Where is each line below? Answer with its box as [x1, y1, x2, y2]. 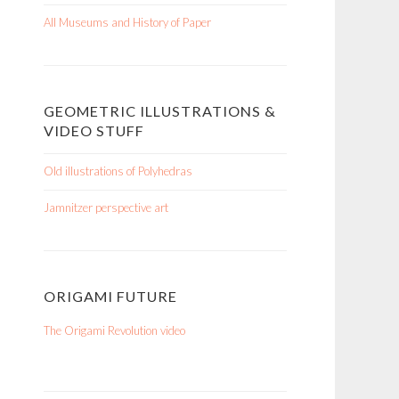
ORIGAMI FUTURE [44, 288, 177, 305]
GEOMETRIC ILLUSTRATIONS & [44, 102, 276, 119]
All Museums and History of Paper [44, 15, 211, 29]
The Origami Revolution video [44, 323, 185, 338]
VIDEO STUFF [44, 122, 144, 139]
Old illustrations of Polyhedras [44, 164, 192, 178]
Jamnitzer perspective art [44, 200, 168, 215]
